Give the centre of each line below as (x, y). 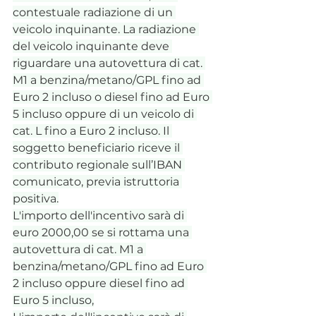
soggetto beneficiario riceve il (98, 147)
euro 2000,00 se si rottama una (102, 232)
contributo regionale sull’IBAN (99, 164)
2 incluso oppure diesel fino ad (100, 283)
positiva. (36, 198)
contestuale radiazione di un (94, 12)
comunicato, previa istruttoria (97, 181)
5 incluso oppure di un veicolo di (105, 114)
